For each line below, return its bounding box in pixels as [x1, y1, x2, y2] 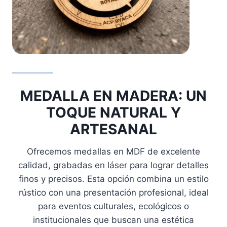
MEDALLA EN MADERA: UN [20, 87, 207, 105]
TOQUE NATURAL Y [46, 104, 181, 122]
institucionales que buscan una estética [33, 215, 194, 225]
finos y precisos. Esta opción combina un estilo [18, 174, 209, 184]
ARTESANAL [70, 121, 157, 138]
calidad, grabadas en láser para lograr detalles [18, 160, 209, 171]
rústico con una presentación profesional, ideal [18, 187, 209, 198]
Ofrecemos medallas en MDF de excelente [27, 146, 200, 157]
